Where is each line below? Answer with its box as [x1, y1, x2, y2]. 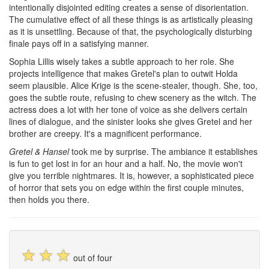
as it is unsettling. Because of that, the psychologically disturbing [9, 25, 252, 37]
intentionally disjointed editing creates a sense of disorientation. [9, 1, 249, 13]
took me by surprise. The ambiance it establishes [69, 145, 258, 157]
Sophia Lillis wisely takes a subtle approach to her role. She [9, 55, 234, 67]
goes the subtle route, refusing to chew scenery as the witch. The [9, 91, 256, 103]
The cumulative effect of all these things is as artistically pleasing [9, 13, 253, 25]
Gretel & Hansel [9, 145, 69, 157]
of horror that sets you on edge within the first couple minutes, [9, 181, 244, 193]
